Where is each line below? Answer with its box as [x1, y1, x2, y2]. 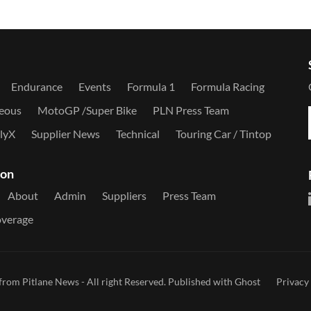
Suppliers [101, 189, 146, 203]
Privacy [276, 276, 309, 288]
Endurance [10, 80, 62, 94]
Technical [115, 127, 160, 141]
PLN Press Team [152, 103, 229, 117]
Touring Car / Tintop [175, 127, 271, 141]
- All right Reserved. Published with [79, 276, 235, 288]
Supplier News [31, 127, 100, 141]
